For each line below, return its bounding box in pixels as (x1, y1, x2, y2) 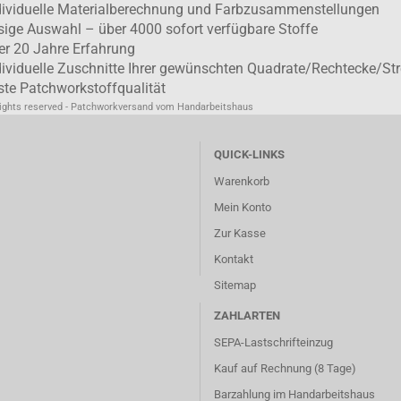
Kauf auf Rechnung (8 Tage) (214, 362, 356, 375)
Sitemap (214, 278, 256, 292)
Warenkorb (214, 175, 269, 188)
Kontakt (214, 252, 253, 266)
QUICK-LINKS (214, 148, 285, 161)
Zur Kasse (214, 226, 266, 240)
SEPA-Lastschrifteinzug (214, 336, 333, 349)
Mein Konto (214, 200, 271, 214)
